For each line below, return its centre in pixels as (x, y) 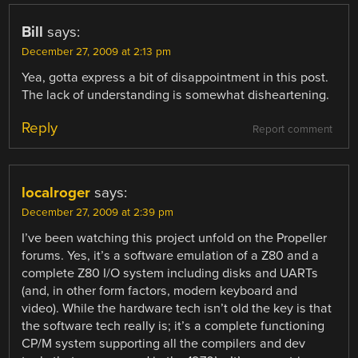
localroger (56, 192)
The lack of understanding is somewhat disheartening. (176, 95)
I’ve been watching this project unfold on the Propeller (175, 238)
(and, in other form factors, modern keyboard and (160, 290)
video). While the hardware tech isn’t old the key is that (177, 308)
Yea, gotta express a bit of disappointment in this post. (175, 77)
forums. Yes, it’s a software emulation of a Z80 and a (171, 255)
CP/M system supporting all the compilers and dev (164, 343)
